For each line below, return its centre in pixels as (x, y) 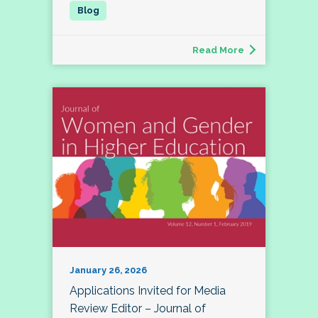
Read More (218, 50)
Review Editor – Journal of (138, 309)
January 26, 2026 (108, 270)
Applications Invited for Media (148, 291)
